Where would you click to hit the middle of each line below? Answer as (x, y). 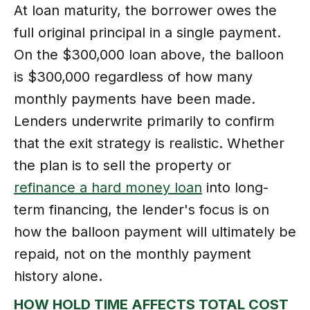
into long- (235, 187)
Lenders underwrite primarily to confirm (144, 121)
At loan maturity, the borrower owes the (145, 10)
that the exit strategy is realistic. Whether (149, 143)
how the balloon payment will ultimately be (155, 231)
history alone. (58, 276)
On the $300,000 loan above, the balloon (149, 54)
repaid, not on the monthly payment (133, 254)
